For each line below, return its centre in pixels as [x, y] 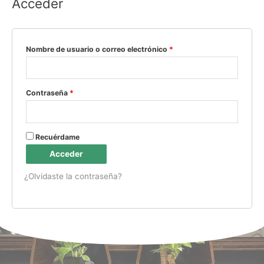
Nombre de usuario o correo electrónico [98, 49]
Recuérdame [57, 137]
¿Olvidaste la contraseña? [73, 176]
